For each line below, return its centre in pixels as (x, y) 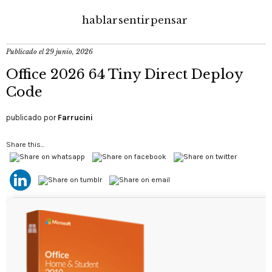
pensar (169, 20)
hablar (100, 20)
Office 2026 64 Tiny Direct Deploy (124, 74)
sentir (134, 20)
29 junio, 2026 (69, 52)
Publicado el (26, 52)
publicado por (32, 117)
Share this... (25, 144)
